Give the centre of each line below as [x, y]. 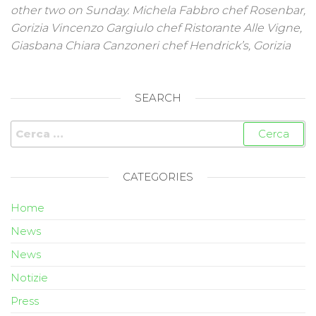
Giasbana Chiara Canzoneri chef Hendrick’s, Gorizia [151, 45]
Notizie [29, 277]
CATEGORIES [158, 176]
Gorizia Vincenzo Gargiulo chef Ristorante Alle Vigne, [156, 28]
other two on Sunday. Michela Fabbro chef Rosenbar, [158, 10]
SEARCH [158, 97]
